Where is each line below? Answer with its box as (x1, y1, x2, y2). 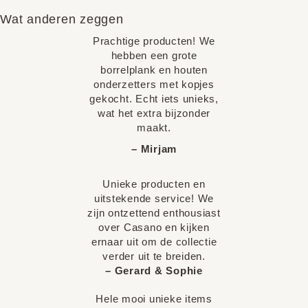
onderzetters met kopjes (93, 78, 214, 90)
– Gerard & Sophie (105, 265, 203, 276)
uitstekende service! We (93, 192, 214, 204)
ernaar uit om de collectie (91, 236, 217, 247)
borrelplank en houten (100, 64, 208, 76)
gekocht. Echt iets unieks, (89, 93, 219, 104)
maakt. (137, 122, 171, 133)
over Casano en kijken (98, 221, 210, 233)
